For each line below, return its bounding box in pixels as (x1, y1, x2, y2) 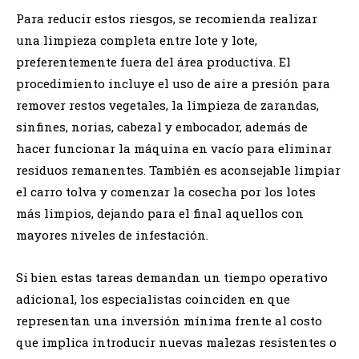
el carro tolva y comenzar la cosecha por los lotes (16, 183, 316, 200)
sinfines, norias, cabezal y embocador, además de (16, 118, 308, 135)
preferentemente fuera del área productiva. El (16, 53, 291, 70)
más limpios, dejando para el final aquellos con (16, 204, 304, 221)
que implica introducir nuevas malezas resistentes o (16, 333, 337, 350)
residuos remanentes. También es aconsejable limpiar (16, 161, 341, 178)
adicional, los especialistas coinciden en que (16, 290, 290, 307)
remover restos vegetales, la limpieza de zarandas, (16, 96, 319, 113)
